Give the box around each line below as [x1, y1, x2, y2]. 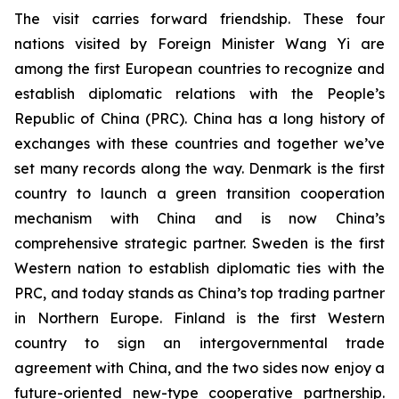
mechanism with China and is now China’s [14, 209, 385, 228]
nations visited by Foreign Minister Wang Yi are [14, 35, 385, 53]
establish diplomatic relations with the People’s [14, 85, 385, 103]
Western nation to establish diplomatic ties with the [14, 259, 385, 278]
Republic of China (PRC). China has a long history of [14, 110, 385, 128]
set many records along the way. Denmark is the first [14, 159, 385, 178]
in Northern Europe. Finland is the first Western [14, 309, 385, 328]
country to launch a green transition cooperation [14, 184, 385, 203]
